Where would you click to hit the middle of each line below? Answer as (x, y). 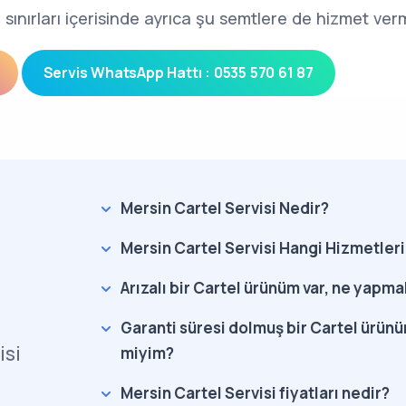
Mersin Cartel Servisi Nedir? (224, 208)
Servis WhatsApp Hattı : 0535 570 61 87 (179, 72)
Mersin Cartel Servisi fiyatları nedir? (255, 393)
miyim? (147, 353)
